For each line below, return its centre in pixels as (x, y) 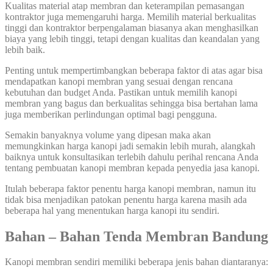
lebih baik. (25, 49)
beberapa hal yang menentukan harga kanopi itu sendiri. (112, 210)
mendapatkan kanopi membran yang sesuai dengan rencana (119, 81)
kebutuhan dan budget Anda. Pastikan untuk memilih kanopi (121, 92)
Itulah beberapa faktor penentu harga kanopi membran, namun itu (130, 188)
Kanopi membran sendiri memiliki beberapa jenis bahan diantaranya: (136, 262)
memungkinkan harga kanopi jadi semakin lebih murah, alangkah (130, 146)
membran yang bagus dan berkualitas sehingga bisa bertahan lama (131, 103)
